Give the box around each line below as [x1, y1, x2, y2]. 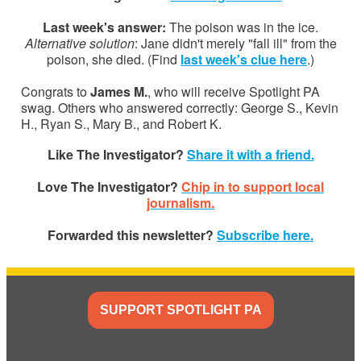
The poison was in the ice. [169, 17, 318, 36]
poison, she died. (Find [47, 49, 180, 68]
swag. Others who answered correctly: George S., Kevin [21, 98, 338, 117]
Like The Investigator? [47, 144, 187, 164]
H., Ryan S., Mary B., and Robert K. [21, 114, 222, 133]
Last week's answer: [43, 17, 169, 36]
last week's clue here [180, 49, 307, 68]
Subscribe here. [217, 225, 313, 244]
